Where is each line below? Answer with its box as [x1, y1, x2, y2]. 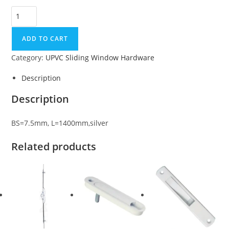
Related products [11, 139, 97, 153]
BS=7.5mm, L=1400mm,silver [11, 118, 109, 128]
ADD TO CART [22, 34, 68, 43]
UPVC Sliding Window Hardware [45, 52, 155, 62]
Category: [11, 52, 46, 62]
